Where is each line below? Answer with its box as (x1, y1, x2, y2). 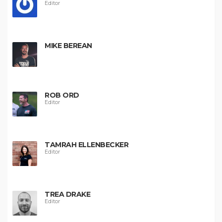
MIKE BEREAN (45, 41, 92, 50)
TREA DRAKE (45, 190, 90, 199)
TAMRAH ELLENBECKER (45, 140, 128, 149)
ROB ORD (45, 91, 79, 100)
